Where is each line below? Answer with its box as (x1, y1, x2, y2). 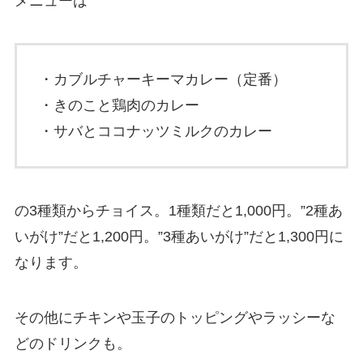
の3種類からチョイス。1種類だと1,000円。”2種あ (14, 203, 343, 220)
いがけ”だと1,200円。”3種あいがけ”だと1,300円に (14, 228, 344, 246)
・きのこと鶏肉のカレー (38, 97, 199, 114)
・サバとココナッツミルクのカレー (38, 123, 272, 140)
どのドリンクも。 (14, 335, 131, 352)
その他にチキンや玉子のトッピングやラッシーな (14, 309, 335, 326)
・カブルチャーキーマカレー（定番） (38, 71, 287, 88)
